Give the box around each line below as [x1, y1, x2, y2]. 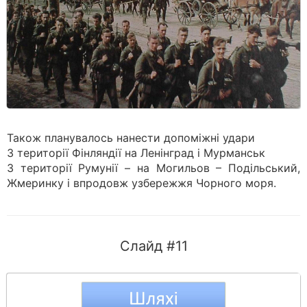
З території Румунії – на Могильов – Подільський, [7, 161, 300, 175]
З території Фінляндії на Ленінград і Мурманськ [7, 146, 265, 160]
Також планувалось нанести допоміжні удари [7, 131, 255, 145]
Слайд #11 [119, 238, 188, 254]
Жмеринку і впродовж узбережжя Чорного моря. [7, 176, 276, 190]
